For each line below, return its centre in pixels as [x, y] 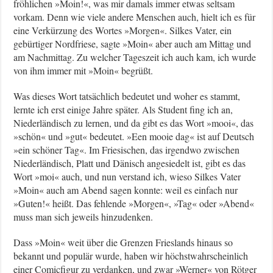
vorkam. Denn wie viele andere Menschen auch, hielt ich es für [135, 16]
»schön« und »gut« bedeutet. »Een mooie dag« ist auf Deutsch [134, 136]
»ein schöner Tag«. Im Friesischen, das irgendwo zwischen [127, 149]
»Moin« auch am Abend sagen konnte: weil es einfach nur [126, 190]
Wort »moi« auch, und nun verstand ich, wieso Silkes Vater [127, 176]
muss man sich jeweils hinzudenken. [90, 216]
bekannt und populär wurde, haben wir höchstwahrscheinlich [131, 255]
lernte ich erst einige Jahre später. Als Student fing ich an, [123, 109]
